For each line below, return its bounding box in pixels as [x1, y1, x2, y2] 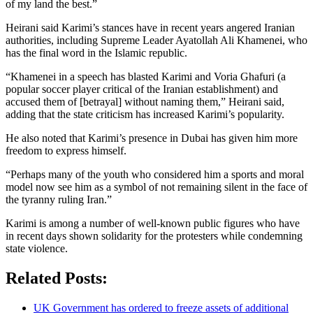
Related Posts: [6, 268, 108, 287]
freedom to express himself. [6, 144, 126, 156]
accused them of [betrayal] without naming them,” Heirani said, [6, 95, 284, 108]
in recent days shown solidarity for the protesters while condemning [6, 229, 303, 242]
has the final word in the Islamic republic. [6, 46, 187, 59]
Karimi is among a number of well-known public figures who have [6, 217, 300, 229]
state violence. [6, 242, 68, 254]
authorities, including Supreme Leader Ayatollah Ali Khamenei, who [6, 34, 307, 46]
